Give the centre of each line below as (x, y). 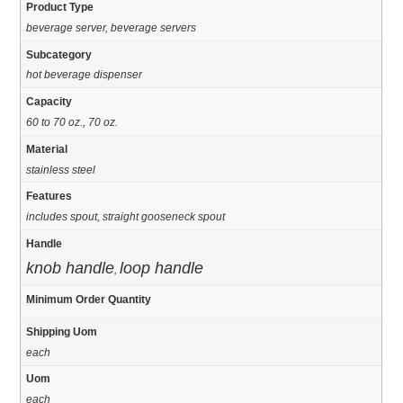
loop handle (162, 268)
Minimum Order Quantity (89, 300)
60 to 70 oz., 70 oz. (72, 122)
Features (49, 196)
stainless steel (61, 169)
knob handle (71, 268)
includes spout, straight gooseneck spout (126, 217)
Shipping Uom (62, 331)
